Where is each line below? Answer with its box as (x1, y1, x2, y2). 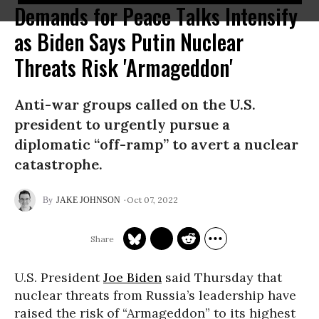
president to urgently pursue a (14, 115, 230, 133)
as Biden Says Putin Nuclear (14, 26, 244, 58)
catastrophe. (14, 155, 103, 173)
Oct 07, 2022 (127, 194, 178, 205)
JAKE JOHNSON (56, 195, 120, 205)
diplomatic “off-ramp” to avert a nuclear (14, 135, 298, 153)
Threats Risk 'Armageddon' (14, 51, 232, 83)
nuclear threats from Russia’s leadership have (14, 287, 296, 303)
